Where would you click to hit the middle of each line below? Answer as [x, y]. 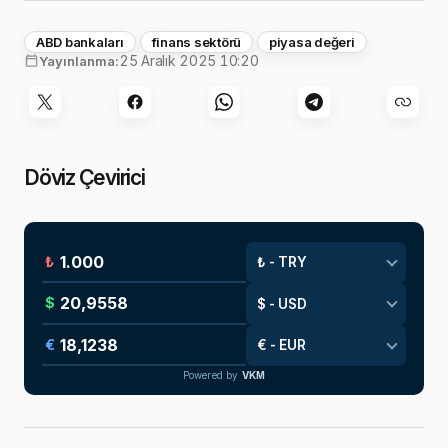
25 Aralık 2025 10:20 [189, 60]
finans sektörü [196, 41]
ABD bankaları [80, 41]
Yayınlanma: [79, 60]
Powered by [212, 375]
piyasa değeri [312, 41]
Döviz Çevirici [84, 177]
